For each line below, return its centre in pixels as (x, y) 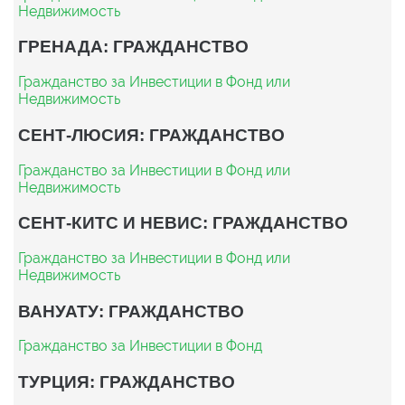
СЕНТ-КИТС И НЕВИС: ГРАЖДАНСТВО (183, 223)
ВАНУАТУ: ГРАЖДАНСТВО (131, 311)
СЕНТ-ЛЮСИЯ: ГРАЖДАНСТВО (151, 134)
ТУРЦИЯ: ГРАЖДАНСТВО (127, 382)
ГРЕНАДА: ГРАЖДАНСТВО (133, 47)
